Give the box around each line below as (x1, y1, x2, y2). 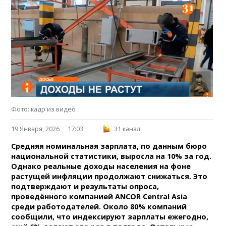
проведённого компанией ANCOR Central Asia (11, 192, 188, 202)
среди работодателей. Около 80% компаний (11, 202, 187, 212)
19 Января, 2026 (11, 124, 60, 134)
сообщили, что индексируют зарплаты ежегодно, (11, 212, 209, 222)
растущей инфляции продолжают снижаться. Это (11, 172, 208, 182)
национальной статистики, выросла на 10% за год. (11, 151, 212, 161)
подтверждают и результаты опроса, (11, 182, 159, 192)
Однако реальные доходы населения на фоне (11, 161, 191, 172)
